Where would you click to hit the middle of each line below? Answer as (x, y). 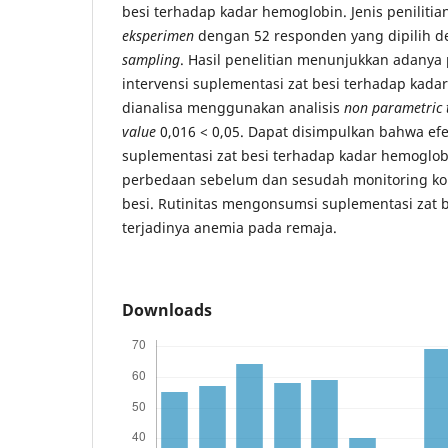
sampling (151, 59)
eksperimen (158, 35)
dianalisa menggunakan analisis (233, 107)
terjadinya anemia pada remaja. (229, 227)
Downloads (167, 309)
